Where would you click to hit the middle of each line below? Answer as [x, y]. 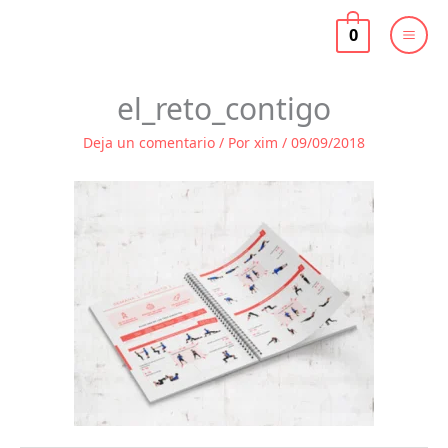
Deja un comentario [149, 142]
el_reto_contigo [224, 108]
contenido [256, 56]
